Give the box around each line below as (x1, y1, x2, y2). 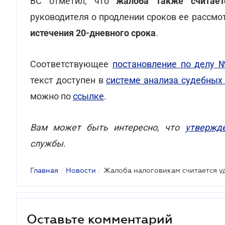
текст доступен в (30, 75, 106, 85)
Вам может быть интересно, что (30, 122, 185, 133)
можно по (30, 91, 73, 101)
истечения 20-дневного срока (30, 28, 156, 38)
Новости (66, 166, 96, 174)
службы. (30, 138, 66, 149)
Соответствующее (30, 59, 113, 69)
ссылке (73, 91, 104, 101)
